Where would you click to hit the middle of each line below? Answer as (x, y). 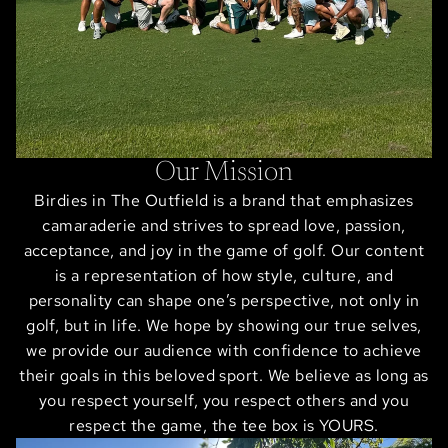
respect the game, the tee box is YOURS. (224, 425)
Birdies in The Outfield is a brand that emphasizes (224, 200)
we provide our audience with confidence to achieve (224, 350)
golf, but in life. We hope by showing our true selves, (224, 325)
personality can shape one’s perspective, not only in (224, 300)
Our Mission (224, 172)
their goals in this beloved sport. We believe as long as (224, 375)
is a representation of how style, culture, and (224, 275)
